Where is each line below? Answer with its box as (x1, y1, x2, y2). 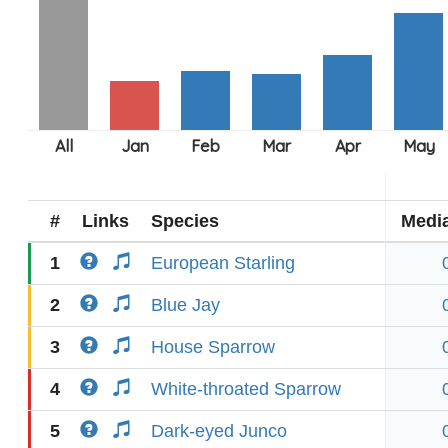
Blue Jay (151, 295, 220, 315)
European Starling (151, 253, 295, 273)
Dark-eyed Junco (151, 421, 287, 441)
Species (151, 211, 219, 231)
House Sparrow (151, 337, 275, 357)
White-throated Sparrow (151, 379, 341, 399)
